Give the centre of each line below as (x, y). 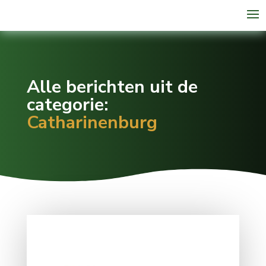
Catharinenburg (92, 123)
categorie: (67, 105)
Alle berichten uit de (112, 87)
